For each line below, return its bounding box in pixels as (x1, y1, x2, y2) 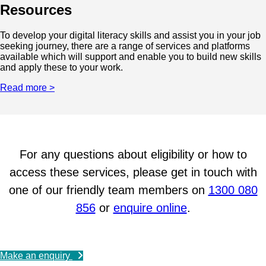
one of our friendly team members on (8, 183, 208, 197)
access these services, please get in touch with (9, 165, 257, 179)
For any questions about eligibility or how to (19, 147, 247, 161)
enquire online (113, 201, 187, 214)
